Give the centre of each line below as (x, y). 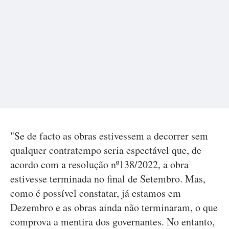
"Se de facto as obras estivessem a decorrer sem (109, 136)
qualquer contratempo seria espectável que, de (106, 150)
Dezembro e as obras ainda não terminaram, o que (114, 207)
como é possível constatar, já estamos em (96, 193)
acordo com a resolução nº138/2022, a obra (99, 164)
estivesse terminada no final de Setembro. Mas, (108, 179)
